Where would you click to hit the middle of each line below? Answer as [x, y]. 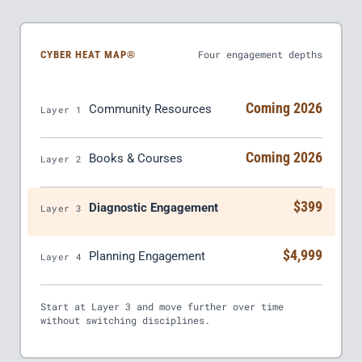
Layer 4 [61, 256]
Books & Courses [135, 158]
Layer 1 [61, 109]
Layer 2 [61, 158]
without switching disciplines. [125, 320]
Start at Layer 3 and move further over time [162, 306]
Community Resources [150, 109]
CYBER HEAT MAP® [88, 54]
